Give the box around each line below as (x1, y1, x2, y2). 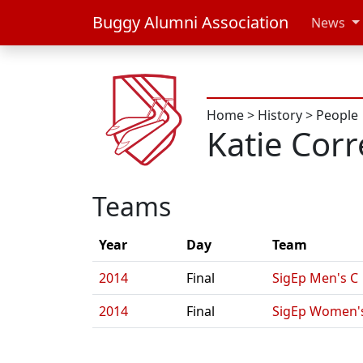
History (258, 106, 302, 124)
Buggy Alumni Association (92, 11, 288, 33)
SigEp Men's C (272, 269, 358, 288)
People (316, 106, 358, 124)
